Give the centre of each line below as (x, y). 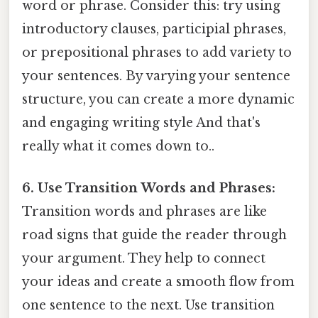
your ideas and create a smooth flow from (158, 281)
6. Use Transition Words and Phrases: (149, 188)
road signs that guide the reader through (154, 235)
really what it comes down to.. (118, 146)
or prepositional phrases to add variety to (157, 52)
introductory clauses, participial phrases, (154, 29)
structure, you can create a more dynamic (158, 99)
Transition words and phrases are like (144, 211)
